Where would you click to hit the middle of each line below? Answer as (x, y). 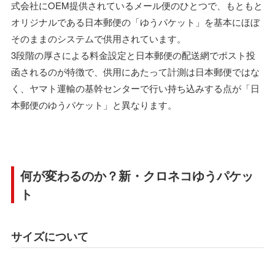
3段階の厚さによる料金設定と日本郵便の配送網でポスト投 (133, 55)
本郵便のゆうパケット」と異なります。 (94, 104)
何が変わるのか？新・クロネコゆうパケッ (137, 175)
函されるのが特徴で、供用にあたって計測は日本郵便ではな (135, 71)
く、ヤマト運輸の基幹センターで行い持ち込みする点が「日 (135, 88)
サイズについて (50, 236)
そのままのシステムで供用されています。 (99, 38)
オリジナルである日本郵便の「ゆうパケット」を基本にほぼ (135, 21)
